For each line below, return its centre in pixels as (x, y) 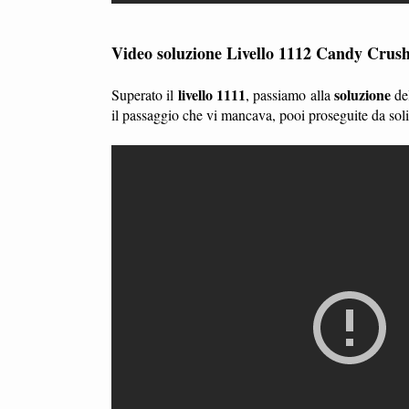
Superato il (145, 94)
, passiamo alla (290, 94)
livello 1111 (212, 94)
